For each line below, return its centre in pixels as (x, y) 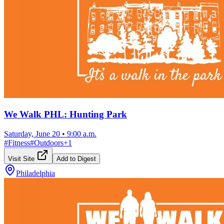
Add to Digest (76, 159)
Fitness (19, 143)
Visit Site (22, 159)
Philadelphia (35, 173)
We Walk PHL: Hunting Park (65, 114)
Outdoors (49, 143)
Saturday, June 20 (32, 134)
